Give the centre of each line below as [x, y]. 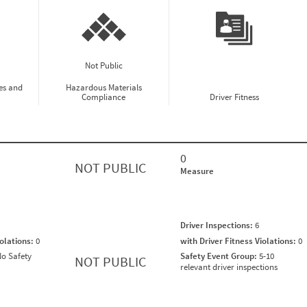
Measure [197, 171]
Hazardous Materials [103, 88]
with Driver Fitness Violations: [239, 241]
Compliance [104, 97]
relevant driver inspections [229, 267]
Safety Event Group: [220, 256]
